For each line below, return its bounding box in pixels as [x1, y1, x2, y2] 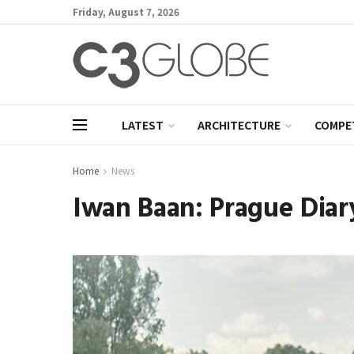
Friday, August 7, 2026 [73, 5, 179, 18]
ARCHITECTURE [198, 117, 281, 133]
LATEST [122, 117, 164, 133]
